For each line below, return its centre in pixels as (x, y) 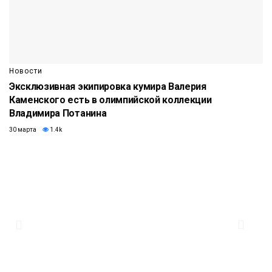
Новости (26, 71)
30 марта (23, 129)
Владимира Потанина (58, 113)
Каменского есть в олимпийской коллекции (110, 100)
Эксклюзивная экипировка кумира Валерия (108, 86)
